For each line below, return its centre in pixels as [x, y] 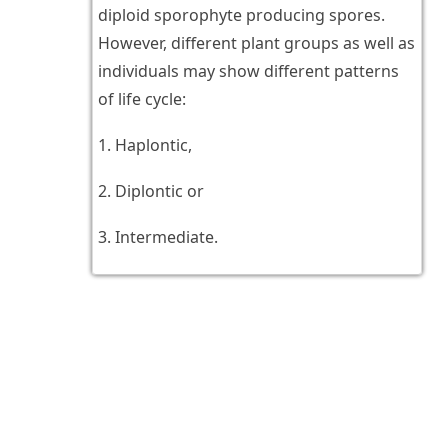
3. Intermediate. [157, 237]
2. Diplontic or [150, 191]
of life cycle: [141, 99]
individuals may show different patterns [248, 71]
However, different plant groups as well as [256, 43]
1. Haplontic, [144, 145]
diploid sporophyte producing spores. [241, 15]
